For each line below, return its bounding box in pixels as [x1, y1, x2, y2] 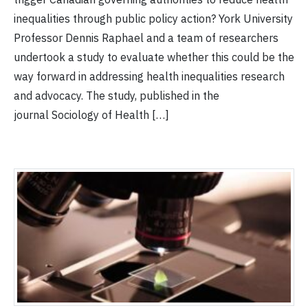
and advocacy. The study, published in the [14, 89, 219, 103]
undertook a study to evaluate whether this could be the [14, 50, 294, 65]
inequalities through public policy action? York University [14, 12, 293, 26]
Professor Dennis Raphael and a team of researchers [14, 31, 278, 45]
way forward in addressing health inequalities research [14, 69, 285, 84]
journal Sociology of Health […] [14, 108, 169, 122]
